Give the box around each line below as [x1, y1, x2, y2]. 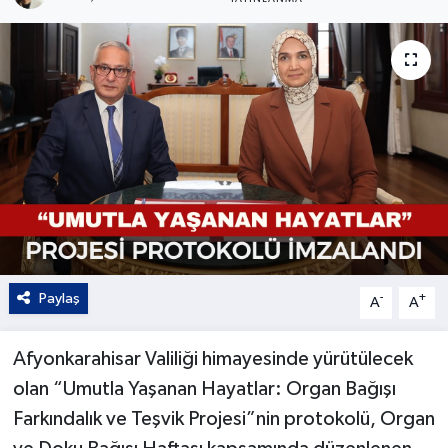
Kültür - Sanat [53, 27, 169, 44]
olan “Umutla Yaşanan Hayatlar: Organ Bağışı [12, 378, 396, 399]
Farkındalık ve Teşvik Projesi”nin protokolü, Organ [12, 408, 435, 429]
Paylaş [38, 290, 80, 306]
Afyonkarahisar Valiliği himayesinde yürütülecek [12, 348, 413, 369]
